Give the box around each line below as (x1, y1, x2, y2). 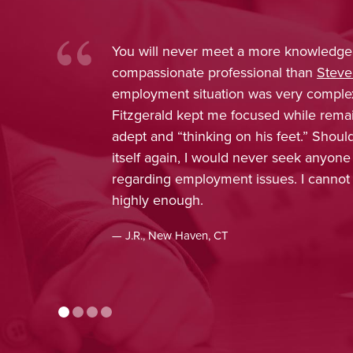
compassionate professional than (112, 62, 317, 83)
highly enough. (112, 190, 203, 210)
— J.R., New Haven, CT (112, 227, 229, 244)
